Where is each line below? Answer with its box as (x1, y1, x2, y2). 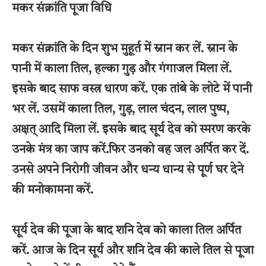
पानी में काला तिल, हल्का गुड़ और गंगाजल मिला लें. (12, 63, 232, 75)
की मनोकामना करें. (12, 184, 93, 197)
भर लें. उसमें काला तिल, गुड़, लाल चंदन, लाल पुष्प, (12, 103, 229, 116)
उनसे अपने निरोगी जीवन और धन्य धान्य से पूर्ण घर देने (12, 164, 243, 176)
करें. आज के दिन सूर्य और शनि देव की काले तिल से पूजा (12, 245, 254, 257)
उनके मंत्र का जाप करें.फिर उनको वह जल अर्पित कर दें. (12, 144, 249, 156)
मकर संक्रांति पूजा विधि (12, 2, 112, 15)
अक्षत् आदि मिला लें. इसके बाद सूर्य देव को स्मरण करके (12, 123, 251, 136)
